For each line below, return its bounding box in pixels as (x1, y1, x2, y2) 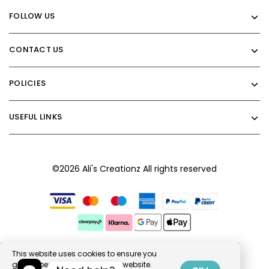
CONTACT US (9, 44, 64, 55)
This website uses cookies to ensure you (12, 249, 157, 259)
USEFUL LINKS (9, 111, 62, 122)
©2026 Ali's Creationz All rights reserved (52, 163, 217, 175)
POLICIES (9, 77, 46, 89)
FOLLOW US (9, 10, 55, 22)
